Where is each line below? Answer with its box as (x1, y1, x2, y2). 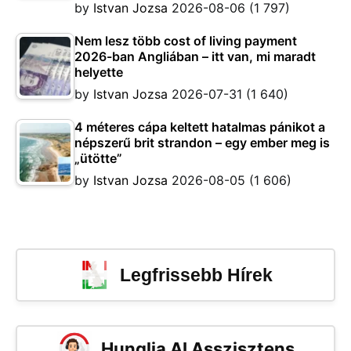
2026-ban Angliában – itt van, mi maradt (74, 49, 316, 65)
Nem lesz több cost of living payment (74, 33, 297, 49)
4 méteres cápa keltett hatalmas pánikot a (74, 119, 325, 136)
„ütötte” (74, 150, 122, 167)
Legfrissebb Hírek (119, 265, 273, 286)
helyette (74, 64, 123, 81)
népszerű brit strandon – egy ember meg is (74, 135, 330, 151)
